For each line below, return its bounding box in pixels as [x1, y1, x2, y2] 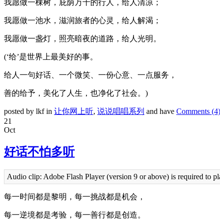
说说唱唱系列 [97, 107, 144, 115]
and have [144, 107, 176, 115]
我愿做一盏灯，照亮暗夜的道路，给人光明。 [4, 34, 161, 43]
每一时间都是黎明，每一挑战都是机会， [4, 192, 145, 201]
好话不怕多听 [4, 145, 75, 159]
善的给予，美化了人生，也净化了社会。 [4, 88, 145, 97]
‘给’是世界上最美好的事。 [6, 52, 98, 61]
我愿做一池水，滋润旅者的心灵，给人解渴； [4, 16, 161, 25]
